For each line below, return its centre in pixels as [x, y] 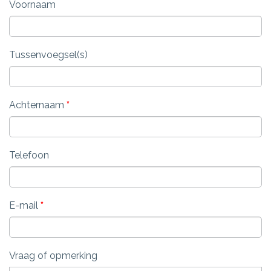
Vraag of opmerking [53, 256]
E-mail [25, 206]
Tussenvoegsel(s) [48, 55]
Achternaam [38, 105]
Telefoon [29, 155]
